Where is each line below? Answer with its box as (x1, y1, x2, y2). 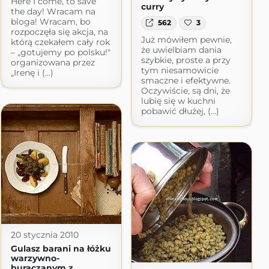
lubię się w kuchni (141, 95, 216, 106)
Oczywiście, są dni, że (141, 85, 230, 96)
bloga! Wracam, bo (10, 16, 91, 27)
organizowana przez (10, 56, 95, 68)
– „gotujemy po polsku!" (10, 46, 110, 58)
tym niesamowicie (141, 64, 219, 76)
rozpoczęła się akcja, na (10, 26, 108, 37)
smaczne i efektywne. (141, 74, 231, 86)
